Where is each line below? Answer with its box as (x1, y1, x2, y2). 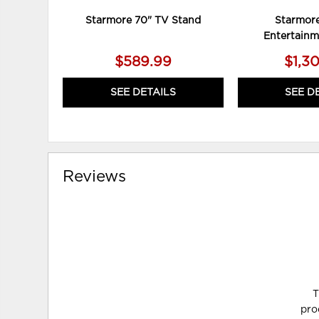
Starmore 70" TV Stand (85, 16, 201, 26)
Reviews (63, 169, 127, 185)
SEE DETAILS (110, 88, 176, 98)
